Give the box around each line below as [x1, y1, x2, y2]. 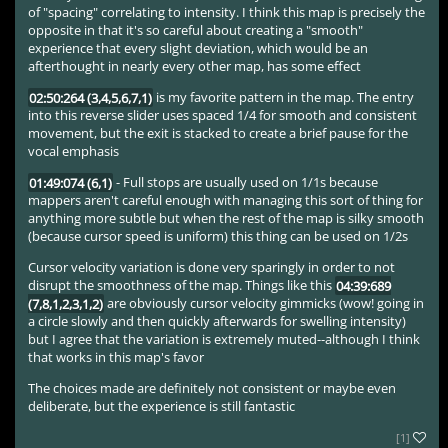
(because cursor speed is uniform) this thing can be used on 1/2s [28, 227, 409, 246]
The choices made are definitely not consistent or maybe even [28, 379, 397, 398]
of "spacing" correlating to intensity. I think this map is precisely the [28, 3, 426, 22]
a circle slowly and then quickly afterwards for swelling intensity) [28, 312, 407, 331]
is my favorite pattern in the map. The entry [152, 88, 414, 107]
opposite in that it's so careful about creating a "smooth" [28, 21, 364, 40]
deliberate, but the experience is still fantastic [28, 397, 296, 416]
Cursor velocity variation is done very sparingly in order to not [28, 258, 396, 277]
